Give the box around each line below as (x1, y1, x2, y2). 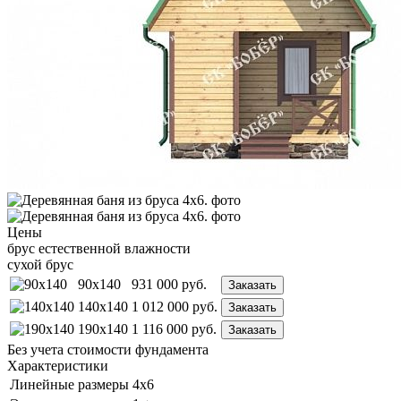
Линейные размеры (10, 376, 129, 392)
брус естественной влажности (7, 240, 191, 256)
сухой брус (7, 256, 73, 272)
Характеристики (7, 357, 108, 373)
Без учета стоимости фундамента (7, 341, 209, 357)
